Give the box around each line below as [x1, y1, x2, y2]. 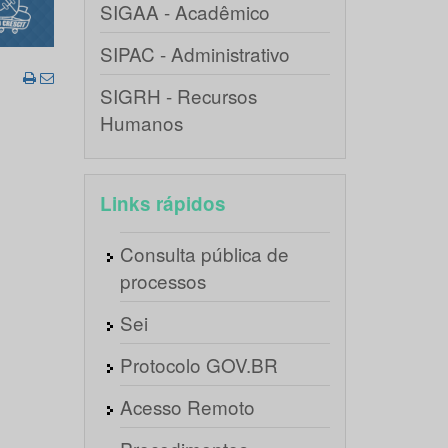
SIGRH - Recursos [99, 82, 257, 109]
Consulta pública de [119, 240, 289, 267]
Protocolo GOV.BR [119, 351, 278, 378]
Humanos [99, 109, 183, 136]
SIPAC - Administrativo [99, 40, 290, 67]
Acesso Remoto [119, 393, 255, 420]
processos [119, 267, 206, 294]
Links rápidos [99, 190, 226, 217]
